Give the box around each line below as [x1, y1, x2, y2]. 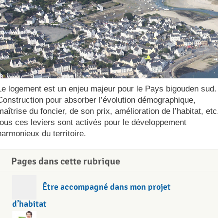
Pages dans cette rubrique [11, 156, 120, 167]
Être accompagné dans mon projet [42, 181, 171, 192]
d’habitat [12, 199, 47, 209]
